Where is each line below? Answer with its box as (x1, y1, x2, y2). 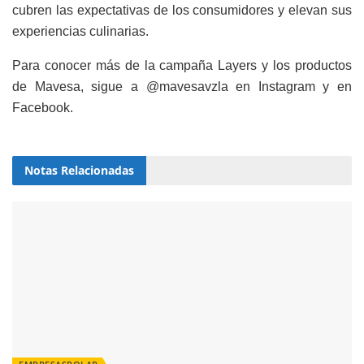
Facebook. (12, 100, 73, 115)
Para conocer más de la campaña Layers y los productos (12, 58, 352, 72)
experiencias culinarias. (12, 24, 149, 38)
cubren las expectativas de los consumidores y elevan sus (12, 2, 352, 17)
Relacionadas (58, 162, 134, 178)
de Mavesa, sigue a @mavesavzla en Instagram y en (12, 79, 352, 93)
